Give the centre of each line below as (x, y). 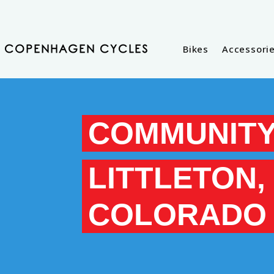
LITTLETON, (177, 178)
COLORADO (178, 214)
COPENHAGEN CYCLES (76, 49)
